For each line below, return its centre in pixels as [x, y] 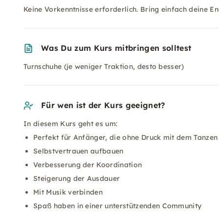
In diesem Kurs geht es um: [71, 124]
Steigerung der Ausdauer [77, 178]
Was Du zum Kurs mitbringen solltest [116, 48]
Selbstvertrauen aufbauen [78, 151]
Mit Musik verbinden [68, 192]
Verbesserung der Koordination [88, 165]
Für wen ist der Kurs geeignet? [103, 105]
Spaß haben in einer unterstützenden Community [118, 206]
